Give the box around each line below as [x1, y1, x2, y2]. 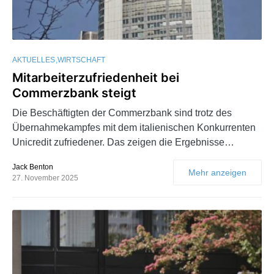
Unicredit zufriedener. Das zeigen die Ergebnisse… [12, 137, 234, 148]
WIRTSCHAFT [57, 56, 105, 65]
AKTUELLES [12, 56, 55, 65]
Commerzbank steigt [12, 86, 136, 101]
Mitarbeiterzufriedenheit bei [12, 70, 179, 86]
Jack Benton [12, 163, 53, 172]
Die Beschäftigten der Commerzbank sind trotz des [12, 108, 232, 119]
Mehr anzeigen [188, 168, 246, 178]
